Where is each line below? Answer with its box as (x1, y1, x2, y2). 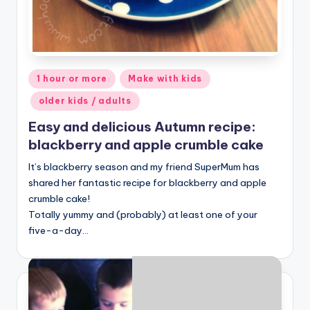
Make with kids (128, 73, 203, 84)
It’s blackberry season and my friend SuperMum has (28, 161, 259, 174)
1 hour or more (37, 73, 108, 84)
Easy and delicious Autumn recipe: (28, 118, 256, 136)
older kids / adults (39, 95, 131, 106)
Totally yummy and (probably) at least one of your (28, 208, 257, 221)
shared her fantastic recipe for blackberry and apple (28, 176, 266, 190)
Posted (28, 71, 60, 82)
